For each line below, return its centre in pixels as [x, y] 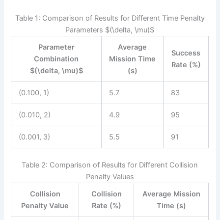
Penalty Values [110, 177]
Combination [56, 59]
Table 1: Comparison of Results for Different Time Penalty [110, 18]
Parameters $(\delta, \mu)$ [110, 30]
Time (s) [171, 206]
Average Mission [171, 194]
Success [186, 53]
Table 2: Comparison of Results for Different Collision [110, 165]
